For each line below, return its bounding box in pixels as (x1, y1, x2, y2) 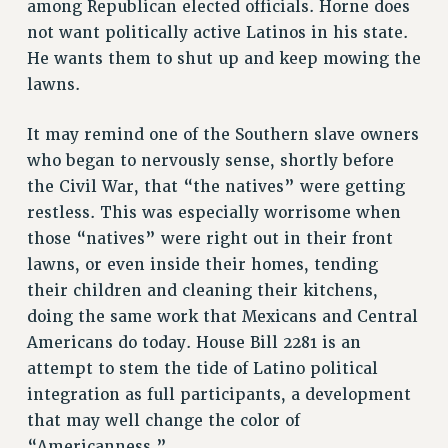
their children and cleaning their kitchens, (26, 280, 378, 301)
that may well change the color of (26, 410, 300, 431)
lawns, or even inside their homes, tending (26, 254, 378, 275)
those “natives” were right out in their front (26, 228, 393, 249)
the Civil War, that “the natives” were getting (26, 176, 405, 197)
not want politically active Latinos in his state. (26, 23, 408, 44)
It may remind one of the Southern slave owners (26, 124, 419, 145)
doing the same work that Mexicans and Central (26, 306, 418, 327)
